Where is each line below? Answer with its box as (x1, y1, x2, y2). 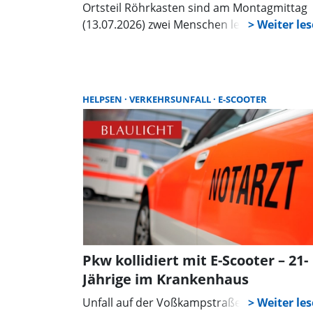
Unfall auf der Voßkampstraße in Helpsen (82, 295, 300, 311)
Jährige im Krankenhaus (82, 270, 249, 289)
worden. (82, 33, 126, 49)
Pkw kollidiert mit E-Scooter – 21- (82, 251, 308, 270)
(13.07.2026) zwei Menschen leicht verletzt (82, 16, 301, 32)
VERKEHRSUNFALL (129, 92, 213, 105)
